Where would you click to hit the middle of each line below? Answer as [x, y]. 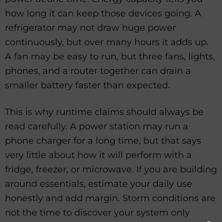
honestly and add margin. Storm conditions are [110, 198]
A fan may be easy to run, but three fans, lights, [110, 56]
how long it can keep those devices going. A [103, 13]
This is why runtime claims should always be [104, 112]
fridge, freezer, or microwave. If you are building [111, 170]
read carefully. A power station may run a [97, 127]
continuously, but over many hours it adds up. [107, 42]
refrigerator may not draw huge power [90, 28]
